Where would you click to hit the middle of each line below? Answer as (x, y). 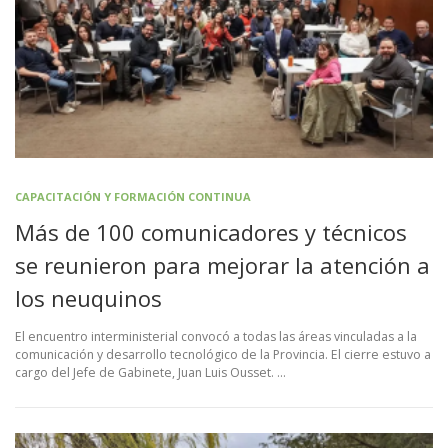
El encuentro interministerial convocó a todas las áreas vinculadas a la (216, 336)
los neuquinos (88, 297)
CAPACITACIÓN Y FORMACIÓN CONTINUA (133, 196)
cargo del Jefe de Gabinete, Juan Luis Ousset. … (150, 372)
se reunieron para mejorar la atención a (222, 264)
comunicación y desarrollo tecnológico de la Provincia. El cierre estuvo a (223, 354)
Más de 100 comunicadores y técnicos (211, 231)
